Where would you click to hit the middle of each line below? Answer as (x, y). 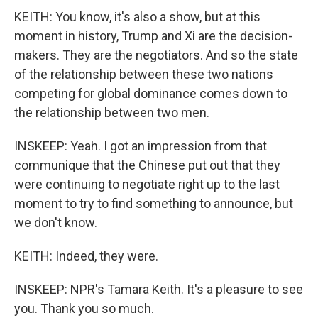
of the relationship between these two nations (144, 74)
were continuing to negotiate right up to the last (147, 184)
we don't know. (56, 223)
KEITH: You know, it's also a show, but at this (137, 17)
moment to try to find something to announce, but (154, 203)
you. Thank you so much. (84, 308)
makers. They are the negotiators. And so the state (156, 55)
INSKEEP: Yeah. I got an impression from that (141, 146)
